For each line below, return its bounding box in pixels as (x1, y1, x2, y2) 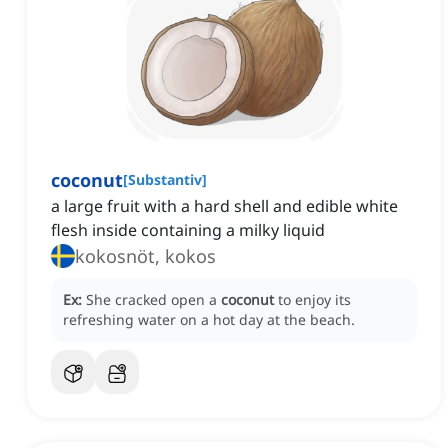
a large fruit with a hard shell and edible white (51, 195, 398, 218)
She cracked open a (86, 290, 221, 310)
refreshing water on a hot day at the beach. (63, 310, 355, 330)
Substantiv (128, 170, 202, 190)
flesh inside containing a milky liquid (51, 219, 325, 242)
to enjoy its (278, 290, 351, 310)
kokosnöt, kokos (75, 244, 216, 269)
